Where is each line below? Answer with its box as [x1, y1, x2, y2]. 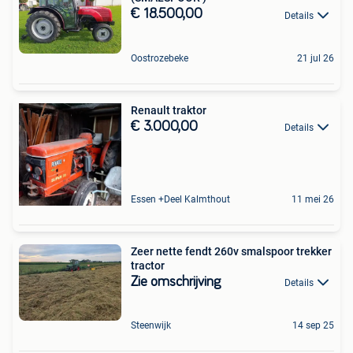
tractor [131, 258, 165, 272]
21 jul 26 [297, 52, 334, 64]
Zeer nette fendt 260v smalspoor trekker [131, 244, 332, 258]
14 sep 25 [292, 319, 334, 331]
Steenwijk [131, 319, 171, 331]
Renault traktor [131, 103, 206, 117]
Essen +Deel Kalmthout [131, 193, 230, 205]
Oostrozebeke [131, 52, 188, 64]
